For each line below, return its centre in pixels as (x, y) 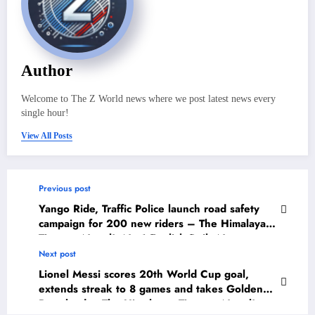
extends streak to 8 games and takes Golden (151, 289)
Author (47, 71)
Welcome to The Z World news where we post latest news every (148, 99)
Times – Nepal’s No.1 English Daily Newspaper (156, 239)
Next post (57, 254)
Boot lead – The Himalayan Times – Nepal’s (149, 304)
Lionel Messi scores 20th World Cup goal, (144, 275)
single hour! (45, 113)
